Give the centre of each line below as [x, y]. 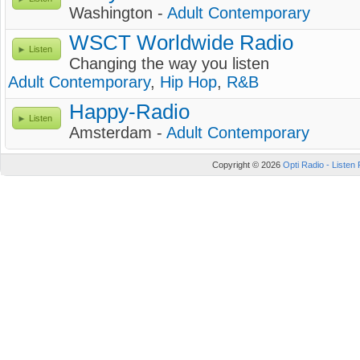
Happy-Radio [129, 112]
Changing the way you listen [169, 63]
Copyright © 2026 [247, 165]
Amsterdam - [118, 133]
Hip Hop [188, 82]
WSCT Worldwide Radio [181, 43]
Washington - [118, 13]
